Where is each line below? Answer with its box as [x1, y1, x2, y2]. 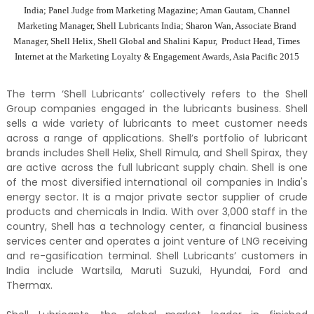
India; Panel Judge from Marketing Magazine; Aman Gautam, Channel [23, 5, 290, 16]
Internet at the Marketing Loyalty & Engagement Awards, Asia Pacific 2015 [14, 51, 299, 62]
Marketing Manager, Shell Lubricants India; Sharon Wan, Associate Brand [17, 20, 296, 32]
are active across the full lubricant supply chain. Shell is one [6, 161, 308, 175]
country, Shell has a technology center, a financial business [6, 219, 308, 234]
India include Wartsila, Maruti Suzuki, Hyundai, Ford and [6, 264, 308, 278]
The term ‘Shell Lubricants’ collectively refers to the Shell [6, 87, 308, 102]
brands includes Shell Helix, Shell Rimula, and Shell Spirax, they [6, 146, 308, 161]
